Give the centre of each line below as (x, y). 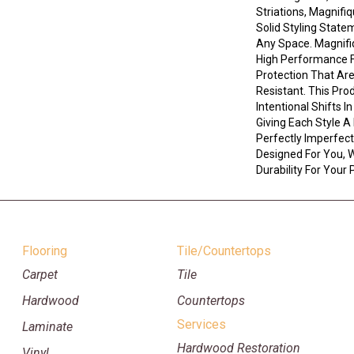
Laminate (48, 327)
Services (201, 325)
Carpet (40, 275)
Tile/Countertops (224, 251)
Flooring (45, 251)
